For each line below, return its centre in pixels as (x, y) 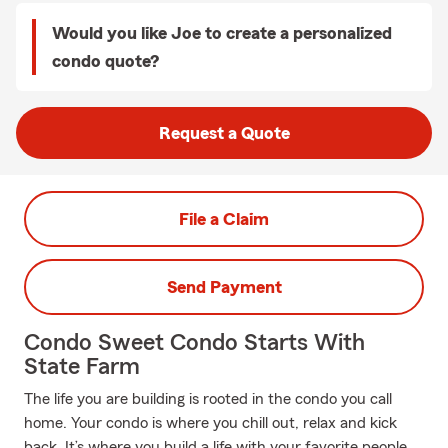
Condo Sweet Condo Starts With (194, 343)
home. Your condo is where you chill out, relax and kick (210, 423)
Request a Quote (224, 133)
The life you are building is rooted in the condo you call (208, 399)
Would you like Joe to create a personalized (222, 33)
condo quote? (105, 61)
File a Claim (224, 219)
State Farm (82, 367)
